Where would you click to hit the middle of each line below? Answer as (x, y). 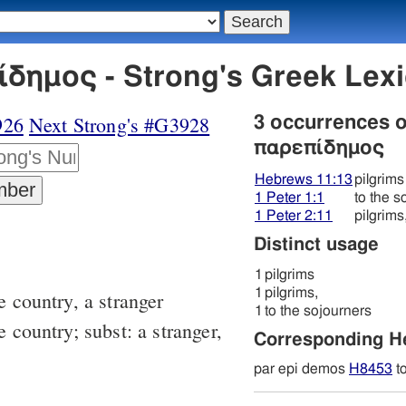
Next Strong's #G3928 (120, 125)
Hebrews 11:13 (304, 180)
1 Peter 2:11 (294, 216)
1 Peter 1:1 (290, 198)
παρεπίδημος (319, 148)
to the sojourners (318, 311)
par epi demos (301, 369)
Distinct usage (316, 245)
